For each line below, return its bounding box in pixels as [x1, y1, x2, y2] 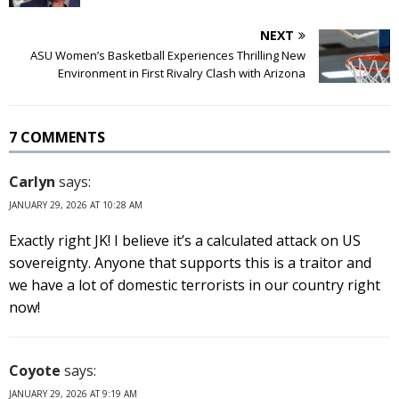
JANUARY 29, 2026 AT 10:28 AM [9, 198, 142, 211]
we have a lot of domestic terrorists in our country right [9, 274, 380, 295]
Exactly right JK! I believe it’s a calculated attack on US [9, 230, 361, 250]
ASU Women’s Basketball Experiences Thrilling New [30, 46, 305, 63]
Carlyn [9, 171, 55, 191]
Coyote [9, 360, 61, 380]
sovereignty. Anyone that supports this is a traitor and [9, 252, 371, 273]
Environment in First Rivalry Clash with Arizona [58, 64, 305, 81]
